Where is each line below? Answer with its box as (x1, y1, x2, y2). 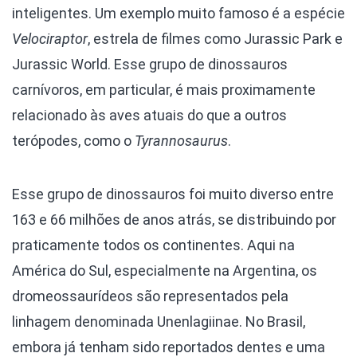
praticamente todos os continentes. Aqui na (12, 237, 295, 254)
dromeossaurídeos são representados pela (12, 288, 288, 305)
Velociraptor (12, 30, 88, 48)
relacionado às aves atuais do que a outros (12, 107, 287, 124)
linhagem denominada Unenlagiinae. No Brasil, (12, 313, 305, 331)
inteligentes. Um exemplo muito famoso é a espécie (12, 5, 345, 22)
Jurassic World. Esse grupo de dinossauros (12, 56, 288, 73)
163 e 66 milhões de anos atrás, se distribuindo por (12, 211, 336, 229)
